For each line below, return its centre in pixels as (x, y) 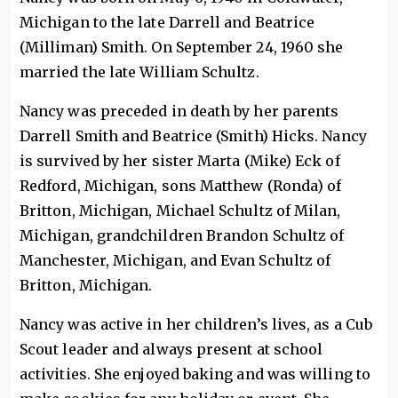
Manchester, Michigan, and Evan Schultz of (175, 260)
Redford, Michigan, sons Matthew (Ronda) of (181, 186)
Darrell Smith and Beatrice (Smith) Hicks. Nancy (193, 136)
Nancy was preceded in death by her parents (179, 111)
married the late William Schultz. (139, 72)
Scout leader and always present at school (171, 349)
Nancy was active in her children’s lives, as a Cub (196, 324)
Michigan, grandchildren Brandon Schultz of (182, 235)
